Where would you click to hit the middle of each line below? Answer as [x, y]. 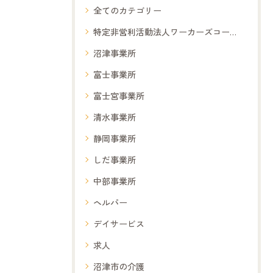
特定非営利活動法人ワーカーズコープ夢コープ [161, 32]
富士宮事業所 [119, 96]
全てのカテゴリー [127, 11]
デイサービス [119, 224]
